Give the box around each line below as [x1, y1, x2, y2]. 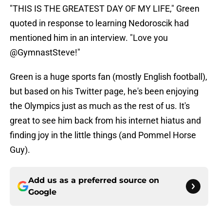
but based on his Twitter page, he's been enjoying [10, 86, 199, 97]
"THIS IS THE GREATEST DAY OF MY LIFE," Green [10, 3, 200, 14]
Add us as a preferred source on [28, 176, 159, 185]
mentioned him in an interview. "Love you [10, 33, 168, 43]
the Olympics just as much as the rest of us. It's [10, 101, 190, 111]
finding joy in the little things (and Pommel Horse [10, 130, 196, 141]
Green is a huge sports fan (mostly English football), [10, 72, 207, 82]
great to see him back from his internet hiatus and [10, 115, 201, 126]
